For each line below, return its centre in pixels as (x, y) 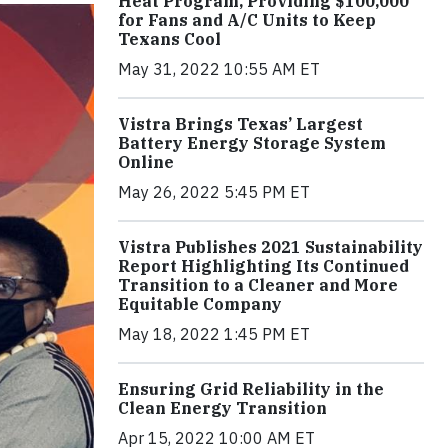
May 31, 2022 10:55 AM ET (219, 69)
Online (146, 162)
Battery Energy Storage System (252, 143)
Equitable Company (200, 304)
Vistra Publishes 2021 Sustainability (270, 247)
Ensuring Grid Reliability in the (251, 389)
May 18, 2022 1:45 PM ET (214, 334)
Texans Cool (169, 39)
